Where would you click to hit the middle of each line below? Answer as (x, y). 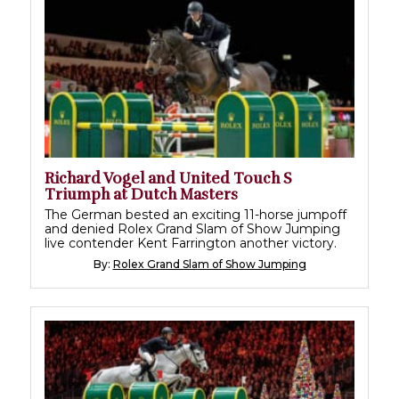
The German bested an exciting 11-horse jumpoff (195, 215)
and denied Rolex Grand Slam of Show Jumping (192, 229)
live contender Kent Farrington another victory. (191, 244)
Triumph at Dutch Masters (141, 195)
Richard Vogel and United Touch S (168, 179)
